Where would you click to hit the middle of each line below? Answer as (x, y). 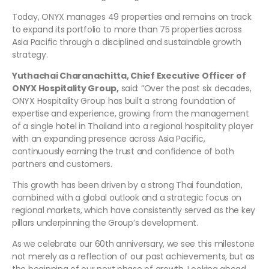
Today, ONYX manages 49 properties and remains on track (132, 17)
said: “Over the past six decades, (185, 89)
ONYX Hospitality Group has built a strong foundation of (124, 101)
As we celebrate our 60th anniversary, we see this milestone (134, 244)
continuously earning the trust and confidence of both (123, 152)
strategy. (30, 55)
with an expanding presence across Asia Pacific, (109, 139)
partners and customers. (62, 164)
